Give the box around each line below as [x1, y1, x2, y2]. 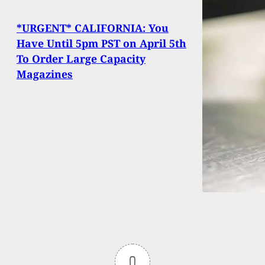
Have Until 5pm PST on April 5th [17, 36, 186, 51]
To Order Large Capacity [17, 51, 146, 66]
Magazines [17, 67, 73, 82]
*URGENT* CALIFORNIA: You [17, 21, 169, 35]
